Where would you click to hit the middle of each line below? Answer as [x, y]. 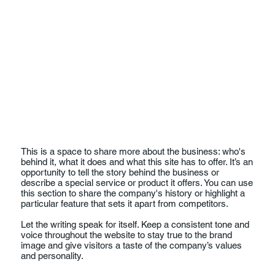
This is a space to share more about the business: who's [134, 151]
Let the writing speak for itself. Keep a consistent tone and [135, 224]
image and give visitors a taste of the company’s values [132, 245]
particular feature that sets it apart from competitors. [125, 203]
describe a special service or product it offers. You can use [137, 182]
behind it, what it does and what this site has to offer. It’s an [137, 161]
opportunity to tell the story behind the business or [120, 172]
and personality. [52, 255]
